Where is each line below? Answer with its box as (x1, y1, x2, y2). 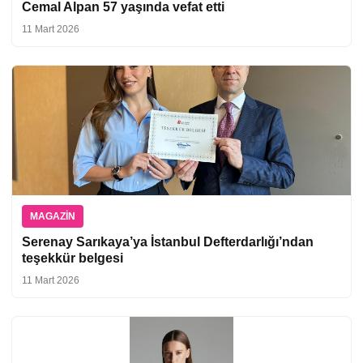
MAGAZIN (30, 210, 75, 222)
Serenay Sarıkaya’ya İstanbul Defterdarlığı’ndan (22, 234, 314, 249)
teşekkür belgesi (22, 250, 123, 265)
